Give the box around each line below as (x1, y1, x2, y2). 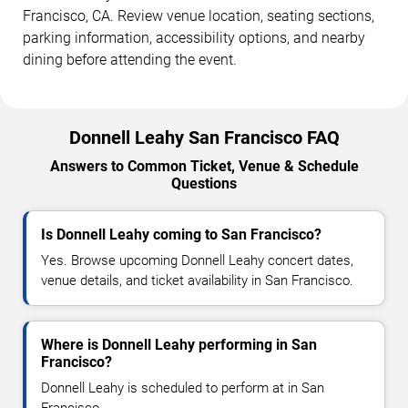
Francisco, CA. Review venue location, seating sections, (23, 7, 374, 25)
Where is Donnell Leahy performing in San (41, 336, 317, 354)
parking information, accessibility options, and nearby (23, 29, 365, 47)
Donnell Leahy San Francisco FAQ (68, 127, 340, 149)
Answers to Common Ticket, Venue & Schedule (49, 158, 359, 176)
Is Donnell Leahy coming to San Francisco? (41, 226, 321, 244)
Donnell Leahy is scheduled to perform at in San (41, 380, 324, 397)
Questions (171, 175, 237, 193)
